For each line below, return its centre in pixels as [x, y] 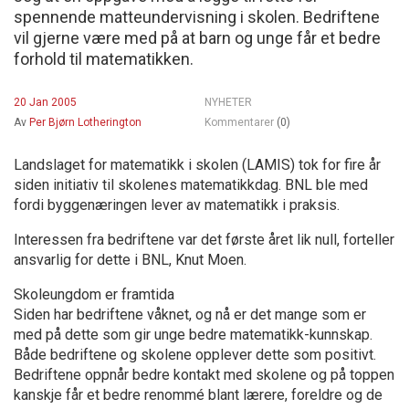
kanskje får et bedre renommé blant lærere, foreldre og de [198, 394]
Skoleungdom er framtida [94, 294]
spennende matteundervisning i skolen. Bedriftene [197, 16]
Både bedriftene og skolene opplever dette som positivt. [195, 354]
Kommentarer [241, 122]
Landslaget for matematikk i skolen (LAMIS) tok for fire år [197, 164]
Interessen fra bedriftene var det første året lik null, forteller [204, 239]
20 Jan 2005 [45, 102]
